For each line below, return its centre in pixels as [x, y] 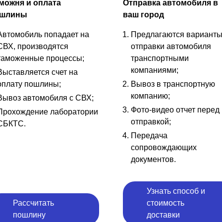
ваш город [143, 14]
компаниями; [155, 70]
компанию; [150, 96]
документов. [153, 159]
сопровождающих [164, 147]
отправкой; [151, 121]
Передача [149, 135]
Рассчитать [33, 203]
